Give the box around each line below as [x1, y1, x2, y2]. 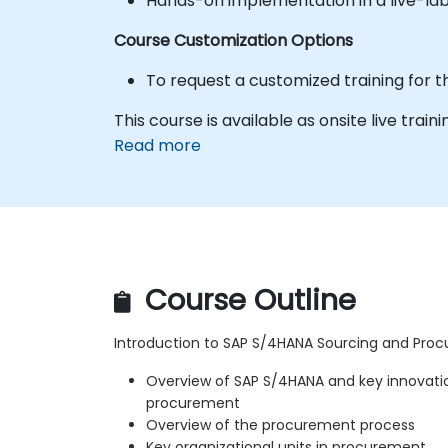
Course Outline [137, 280, 356, 321]
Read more [114, 133, 201, 157]
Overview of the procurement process [146, 415, 415, 436]
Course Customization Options [114, 28, 353, 52]
